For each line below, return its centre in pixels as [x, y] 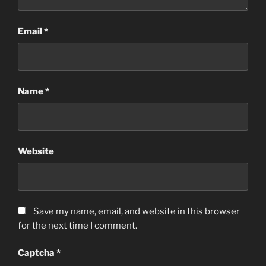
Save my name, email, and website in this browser [137, 211]
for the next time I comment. [77, 225]
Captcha [37, 253]
